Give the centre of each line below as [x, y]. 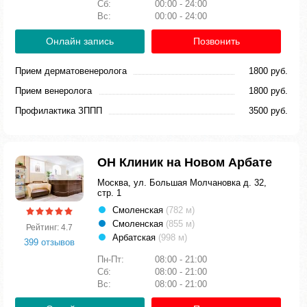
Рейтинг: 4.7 [49, 227]
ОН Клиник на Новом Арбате [185, 162]
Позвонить [216, 41]
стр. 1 [109, 193]
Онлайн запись [80, 41]
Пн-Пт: [112, 259]
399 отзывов [49, 242]
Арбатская [135, 237]
